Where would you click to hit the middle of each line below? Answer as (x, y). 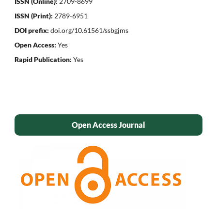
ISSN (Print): (34, 16)
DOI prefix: (32, 31)
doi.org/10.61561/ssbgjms (89, 31)
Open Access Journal (108, 125)
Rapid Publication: (43, 60)
